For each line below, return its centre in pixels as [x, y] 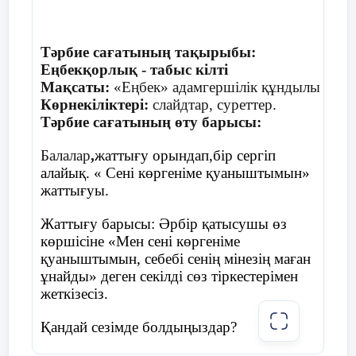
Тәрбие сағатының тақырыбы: [150, 52]
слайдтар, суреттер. [213, 104]
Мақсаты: [75, 87]
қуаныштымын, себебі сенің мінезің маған [176, 259]
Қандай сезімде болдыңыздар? [139, 327]
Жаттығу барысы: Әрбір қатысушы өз [164, 224]
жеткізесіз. [74, 294]
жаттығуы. [75, 190]
